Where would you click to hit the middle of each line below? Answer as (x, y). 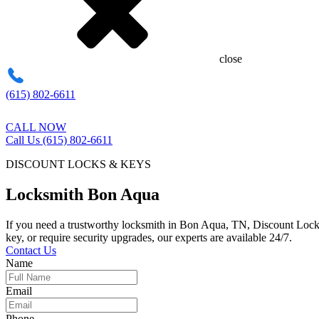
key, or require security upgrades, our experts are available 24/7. (149, 237)
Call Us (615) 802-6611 (59, 140)
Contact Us (31, 250)
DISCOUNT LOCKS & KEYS (78, 164)
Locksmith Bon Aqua (83, 194)
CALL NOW (36, 127)
